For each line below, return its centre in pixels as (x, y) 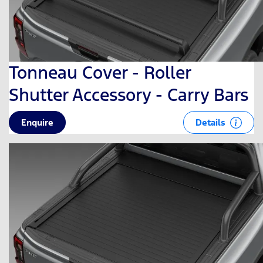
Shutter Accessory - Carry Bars (129, 95)
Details (212, 122)
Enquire (37, 123)
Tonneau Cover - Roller (100, 72)
